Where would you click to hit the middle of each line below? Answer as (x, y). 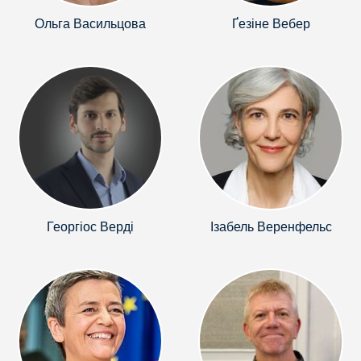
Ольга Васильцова (90, 24)
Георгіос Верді (90, 227)
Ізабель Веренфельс (271, 227)
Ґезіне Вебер (271, 24)
